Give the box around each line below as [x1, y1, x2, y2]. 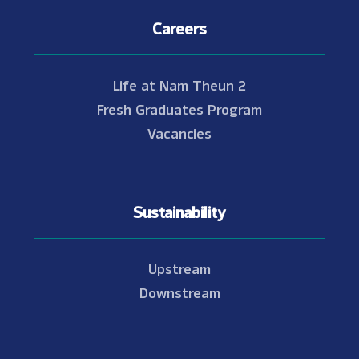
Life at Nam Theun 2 [113, 71, 246, 97]
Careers [152, 13, 207, 41]
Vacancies [147, 119, 212, 145]
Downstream [139, 279, 220, 305]
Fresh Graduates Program [97, 95, 262, 121]
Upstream [148, 255, 211, 280]
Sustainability [133, 196, 226, 224]
